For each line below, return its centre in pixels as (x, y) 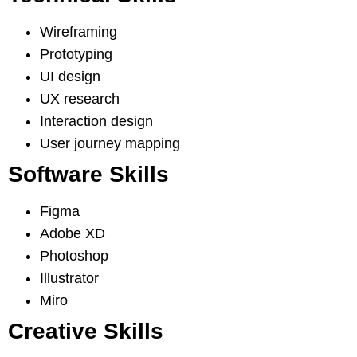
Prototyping (76, 55)
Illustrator (69, 279)
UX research (80, 99)
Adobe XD (73, 234)
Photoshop (74, 256)
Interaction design (96, 122)
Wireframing (78, 32)
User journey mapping (110, 144)
